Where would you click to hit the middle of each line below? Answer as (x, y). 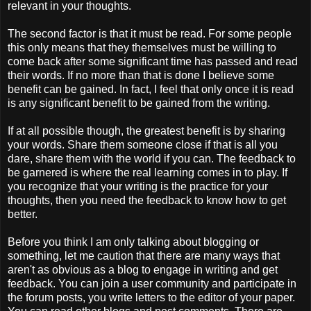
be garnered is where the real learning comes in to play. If (148, 173)
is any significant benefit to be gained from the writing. (139, 103)
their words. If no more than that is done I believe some (141, 76)
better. (23, 215)
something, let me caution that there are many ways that (144, 256)
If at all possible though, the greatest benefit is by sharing (146, 131)
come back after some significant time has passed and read (153, 62)
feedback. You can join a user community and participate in (152, 284)
